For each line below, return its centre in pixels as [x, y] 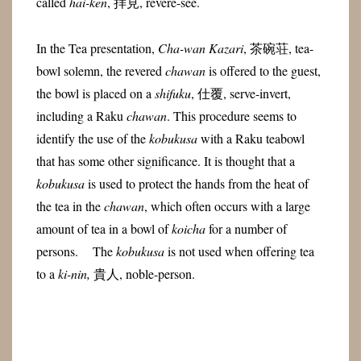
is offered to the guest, [263, 70]
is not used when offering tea [239, 251]
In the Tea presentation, [97, 48]
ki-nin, [74, 273]
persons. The [76, 251]
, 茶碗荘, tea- [278, 48]
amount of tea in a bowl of [104, 228]
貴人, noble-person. [142, 273]
